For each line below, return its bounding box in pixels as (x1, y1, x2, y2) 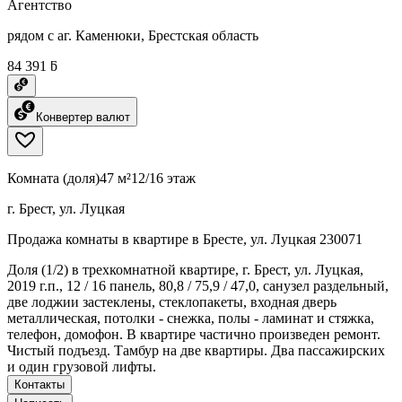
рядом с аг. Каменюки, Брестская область (7, 27, 258, 43)
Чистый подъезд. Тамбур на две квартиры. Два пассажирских (7, 342, 385, 358)
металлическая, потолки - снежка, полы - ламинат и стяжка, (7, 310, 374, 326)
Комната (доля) (7, 170, 100, 186)
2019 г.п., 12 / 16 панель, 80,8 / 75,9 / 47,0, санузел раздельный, (7, 277, 389, 293)
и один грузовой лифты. (7, 358, 156, 374)
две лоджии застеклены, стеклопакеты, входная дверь (7, 293, 336, 310)
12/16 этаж (131, 170, 196, 186)
